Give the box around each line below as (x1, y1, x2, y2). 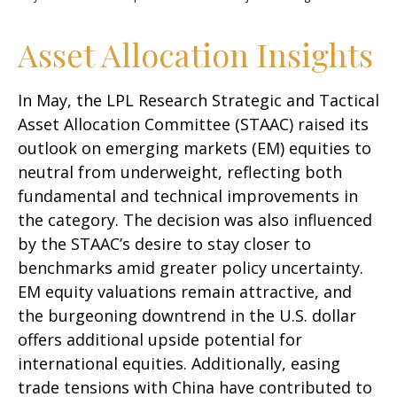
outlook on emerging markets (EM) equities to (18, 137, 371, 160)
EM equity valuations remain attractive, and (18, 281, 352, 303)
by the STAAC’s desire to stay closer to (18, 233, 311, 255)
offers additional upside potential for (18, 329, 302, 351)
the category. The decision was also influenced (18, 209, 372, 231)
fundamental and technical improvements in (18, 185, 358, 207)
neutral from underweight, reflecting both (18, 161, 342, 183)
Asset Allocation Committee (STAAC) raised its (18, 113, 369, 136)
